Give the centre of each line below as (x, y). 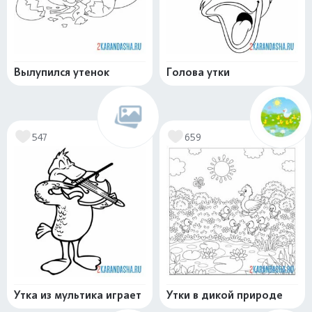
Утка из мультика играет (78, 295)
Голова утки (198, 72)
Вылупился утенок (62, 72)
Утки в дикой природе (225, 295)
